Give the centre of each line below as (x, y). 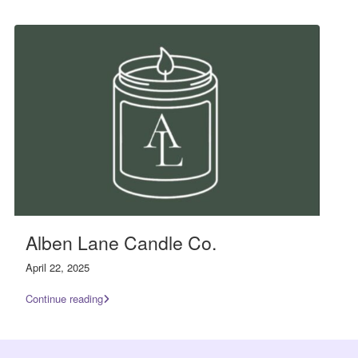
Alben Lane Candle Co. (121, 242)
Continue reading (64, 298)
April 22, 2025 (58, 267)
